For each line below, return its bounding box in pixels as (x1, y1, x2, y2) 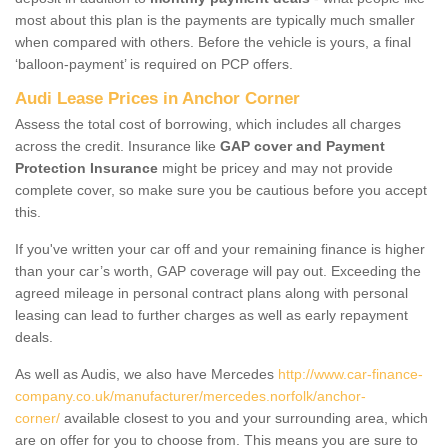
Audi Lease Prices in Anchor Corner (15, 88, 300, 108)
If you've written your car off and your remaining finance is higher (15, 240, 425, 257)
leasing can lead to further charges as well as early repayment (15, 306, 408, 323)
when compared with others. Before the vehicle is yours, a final (15, 33, 411, 50)
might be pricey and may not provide (158, 159, 393, 176)
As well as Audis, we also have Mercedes (15, 365, 278, 382)
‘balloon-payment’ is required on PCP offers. (15, 55, 293, 72)
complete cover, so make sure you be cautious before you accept (15, 181, 427, 198)
